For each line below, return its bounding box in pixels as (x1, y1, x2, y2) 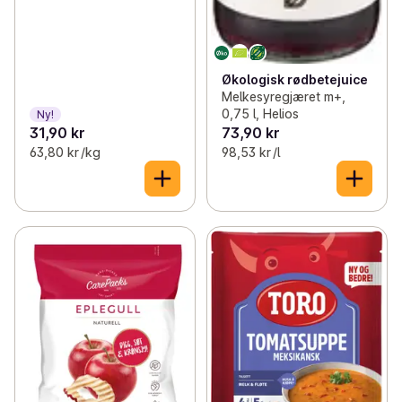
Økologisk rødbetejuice (221, 72, 368, 88)
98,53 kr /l (221, 144, 280, 161)
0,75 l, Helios (221, 106, 299, 122)
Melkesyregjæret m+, (221, 89, 345, 105)
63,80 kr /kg (30, 144, 100, 161)
